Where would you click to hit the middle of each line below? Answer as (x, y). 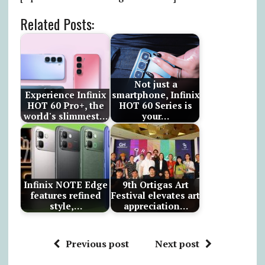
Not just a (156, 84)
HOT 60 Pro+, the (66, 106)
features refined (66, 195)
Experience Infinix (66, 95)
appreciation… (156, 206)
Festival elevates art (156, 195)
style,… (66, 206)
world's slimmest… (66, 116)
